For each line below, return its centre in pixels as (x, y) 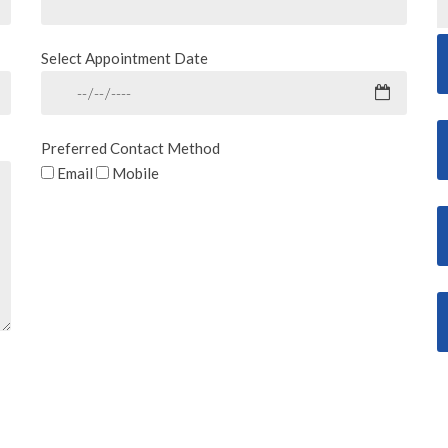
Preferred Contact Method (130, 147)
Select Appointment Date (124, 57)
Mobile (135, 172)
